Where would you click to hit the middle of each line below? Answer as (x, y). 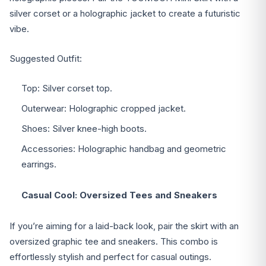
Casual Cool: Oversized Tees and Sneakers (119, 195)
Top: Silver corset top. (67, 88)
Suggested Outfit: (46, 59)
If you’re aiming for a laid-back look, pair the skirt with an (124, 226)
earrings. (39, 164)
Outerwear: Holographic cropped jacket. (104, 109)
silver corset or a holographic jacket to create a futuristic (125, 14)
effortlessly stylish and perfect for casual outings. (110, 257)
